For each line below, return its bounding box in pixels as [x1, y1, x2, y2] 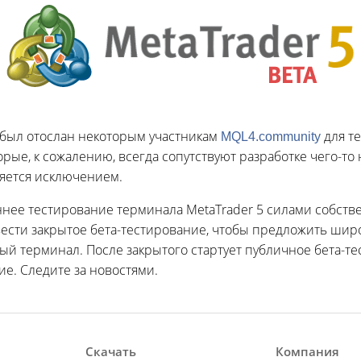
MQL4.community [221, 130, 321, 143]
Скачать [85, 343, 136, 359]
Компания [276, 343, 339, 359]
